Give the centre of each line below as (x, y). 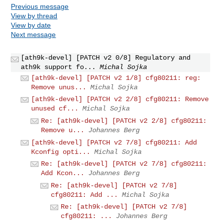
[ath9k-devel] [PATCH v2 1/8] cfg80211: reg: (116, 78)
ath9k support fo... (58, 67)
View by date (31, 25)
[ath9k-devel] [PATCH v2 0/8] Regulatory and (106, 57)
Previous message (40, 6)
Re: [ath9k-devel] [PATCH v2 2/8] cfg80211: (124, 121)
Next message (34, 34)
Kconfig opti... (61, 152)
